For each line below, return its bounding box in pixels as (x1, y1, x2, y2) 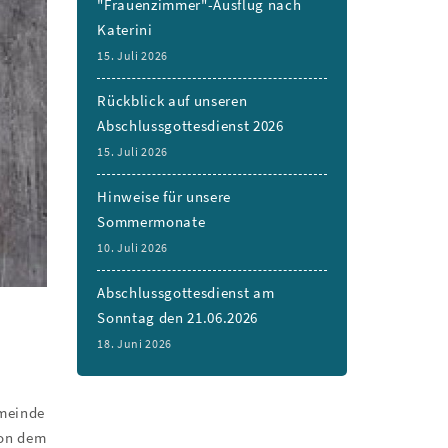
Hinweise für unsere (97, 188, 231, 206)
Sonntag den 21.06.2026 (97, 309, 258, 327)
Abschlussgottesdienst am (97, 284, 275, 302)
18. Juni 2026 (97, 336, 172, 351)
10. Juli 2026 (97, 240, 168, 255)
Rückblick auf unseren (97, 92, 248, 110)
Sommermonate (97, 213, 206, 231)
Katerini (97, 21, 153, 39)
